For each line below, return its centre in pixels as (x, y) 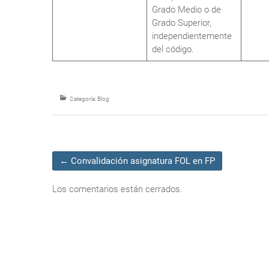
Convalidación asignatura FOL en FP (142, 161)
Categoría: (83, 99)
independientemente (192, 36)
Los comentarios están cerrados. (117, 189)
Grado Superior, (182, 23)
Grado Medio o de (186, 10)
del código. (173, 49)
